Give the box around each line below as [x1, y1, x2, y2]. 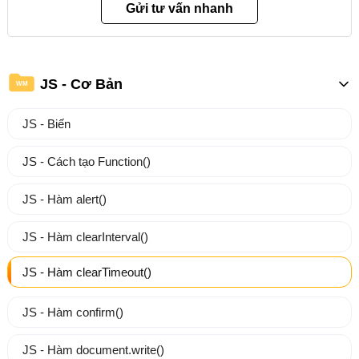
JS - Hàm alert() [22, 192, 107, 207]
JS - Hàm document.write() [22, 343, 164, 357]
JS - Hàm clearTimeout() [22, 265, 151, 280]
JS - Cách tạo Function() [22, 155, 151, 169]
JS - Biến [22, 117, 71, 131]
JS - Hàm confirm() [22, 305, 123, 320]
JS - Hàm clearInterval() [22, 230, 148, 244]
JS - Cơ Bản [39, 75, 123, 92]
